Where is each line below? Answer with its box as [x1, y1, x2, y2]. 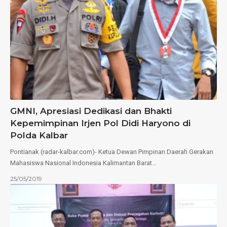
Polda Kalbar [10, 130, 68, 140]
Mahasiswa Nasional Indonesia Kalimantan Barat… [10, 159, 157, 167]
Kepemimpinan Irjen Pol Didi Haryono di [10, 118, 191, 128]
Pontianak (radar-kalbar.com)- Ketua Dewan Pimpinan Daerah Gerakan [10, 147, 213, 156]
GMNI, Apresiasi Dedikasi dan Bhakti [10, 105, 172, 116]
